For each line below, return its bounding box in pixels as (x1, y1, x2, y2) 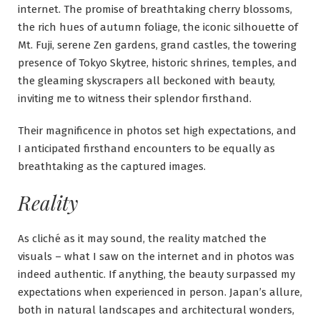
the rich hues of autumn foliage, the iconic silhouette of (18, 20, 298, 34)
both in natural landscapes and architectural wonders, (18, 303, 294, 316)
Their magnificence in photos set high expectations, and (18, 124, 296, 137)
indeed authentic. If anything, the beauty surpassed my (18, 267, 295, 281)
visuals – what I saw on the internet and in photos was (18, 249, 294, 263)
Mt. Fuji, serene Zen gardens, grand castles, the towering (18, 38, 296, 51)
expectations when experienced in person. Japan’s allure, (18, 285, 302, 299)
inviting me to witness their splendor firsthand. (18, 91, 251, 105)
